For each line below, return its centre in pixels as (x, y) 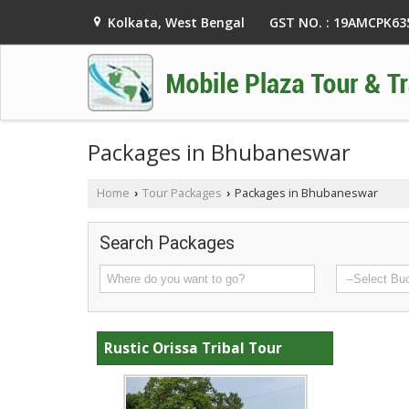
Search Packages (167, 243)
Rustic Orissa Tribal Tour (193, 348)
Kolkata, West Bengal (176, 23)
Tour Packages (182, 193)
